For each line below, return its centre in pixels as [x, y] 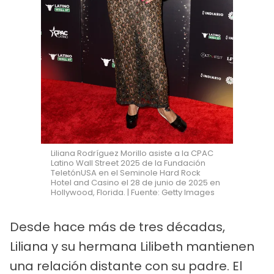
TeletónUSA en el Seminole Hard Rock [126, 173]
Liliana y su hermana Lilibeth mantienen [132, 247]
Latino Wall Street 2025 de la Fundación [128, 163]
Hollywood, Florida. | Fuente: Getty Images [133, 193]
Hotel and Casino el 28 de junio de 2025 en [136, 183]
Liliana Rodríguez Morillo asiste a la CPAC [132, 154]
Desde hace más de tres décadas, [117, 227]
